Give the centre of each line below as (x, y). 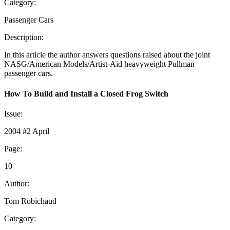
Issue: (13, 114)
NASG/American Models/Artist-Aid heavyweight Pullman (99, 64)
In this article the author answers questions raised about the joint (107, 55)
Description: (24, 37)
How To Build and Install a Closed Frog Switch (86, 93)
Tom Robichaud (30, 201)
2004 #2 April (27, 131)
